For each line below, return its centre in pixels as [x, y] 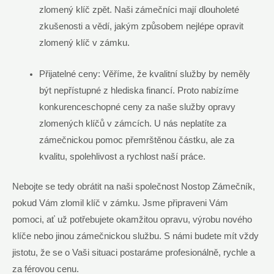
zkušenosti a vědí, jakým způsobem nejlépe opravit [141, 27]
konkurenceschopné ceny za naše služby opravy [137, 107]
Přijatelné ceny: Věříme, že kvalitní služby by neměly [144, 74]
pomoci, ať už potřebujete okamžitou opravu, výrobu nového [132, 219]
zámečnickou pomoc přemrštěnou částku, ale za [136, 140]
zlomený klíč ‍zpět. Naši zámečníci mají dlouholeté [139, 10]
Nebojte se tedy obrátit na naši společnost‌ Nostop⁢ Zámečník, [134, 186]
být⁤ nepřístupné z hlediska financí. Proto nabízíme [139, 90]
